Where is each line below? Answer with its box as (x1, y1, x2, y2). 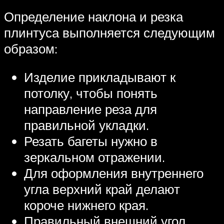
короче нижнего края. (24, 197, 148, 213)
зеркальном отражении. (24, 149, 165, 165)
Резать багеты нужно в (24, 133, 157, 149)
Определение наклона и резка (4, 8, 183, 24)
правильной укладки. (24, 117, 149, 133)
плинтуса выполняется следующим (4, 24, 215, 40)
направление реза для (24, 101, 157, 117)
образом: (4, 40, 57, 56)
